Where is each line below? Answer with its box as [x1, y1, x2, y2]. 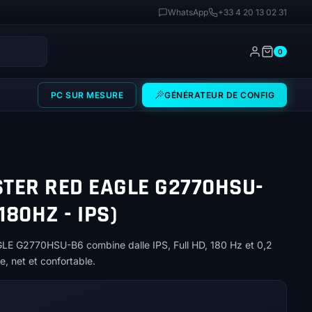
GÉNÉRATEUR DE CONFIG [164, 89, 274, 100]
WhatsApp [168, 7, 208, 17]
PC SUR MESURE [50, 89, 123, 100]
